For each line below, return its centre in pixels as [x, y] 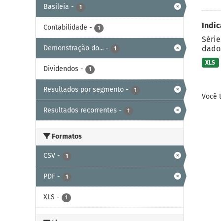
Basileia [56, 6]
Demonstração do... [74, 48]
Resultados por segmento [84, 89]
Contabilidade [65, 27]
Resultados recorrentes [80, 110]
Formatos [66, 136]
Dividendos [61, 69]
